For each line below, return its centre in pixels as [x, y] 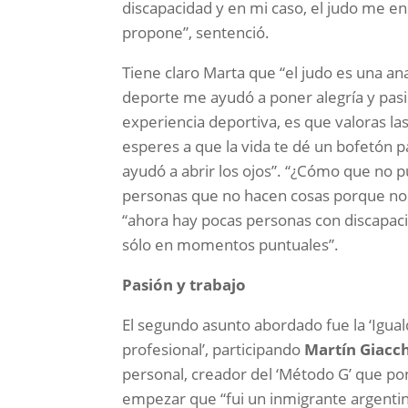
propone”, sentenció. [196, 33]
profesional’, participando [214, 350]
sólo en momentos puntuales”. [231, 245]
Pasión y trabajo [184, 285]
